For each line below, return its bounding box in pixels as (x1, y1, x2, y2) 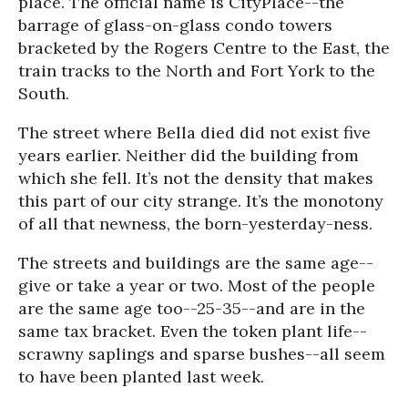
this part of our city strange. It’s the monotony (18, 190, 383, 211)
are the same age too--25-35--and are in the (18, 298, 365, 319)
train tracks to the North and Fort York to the (18, 60, 375, 81)
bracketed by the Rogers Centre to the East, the (18, 37, 390, 58)
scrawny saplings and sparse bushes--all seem (18, 343, 385, 364)
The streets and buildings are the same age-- (18, 252, 373, 273)
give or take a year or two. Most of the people (18, 275, 375, 296)
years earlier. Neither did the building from (18, 145, 359, 166)
